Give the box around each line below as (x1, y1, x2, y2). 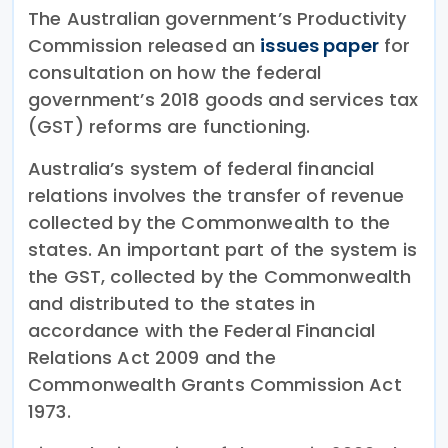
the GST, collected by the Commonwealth (28, 263, 412, 289)
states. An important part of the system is (28, 236, 417, 262)
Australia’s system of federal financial (28, 155, 375, 181)
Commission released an (28, 32, 261, 58)
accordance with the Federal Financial (28, 317, 376, 343)
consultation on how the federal (28, 59, 322, 85)
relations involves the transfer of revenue (28, 182, 404, 208)
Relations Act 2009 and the (28, 344, 276, 370)
